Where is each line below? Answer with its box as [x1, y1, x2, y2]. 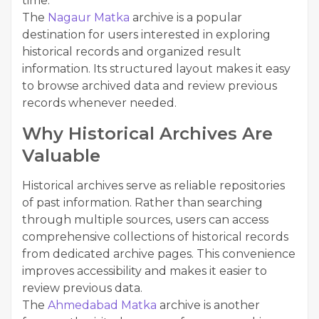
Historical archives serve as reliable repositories [22, 179, 285, 193]
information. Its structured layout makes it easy [22, 62, 291, 76]
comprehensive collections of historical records [22, 230, 288, 244]
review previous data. [22, 281, 142, 296]
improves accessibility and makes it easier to [22, 264, 267, 278]
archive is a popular [130, 11, 242, 25]
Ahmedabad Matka [48, 298, 157, 313]
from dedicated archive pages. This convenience [22, 247, 296, 261]
